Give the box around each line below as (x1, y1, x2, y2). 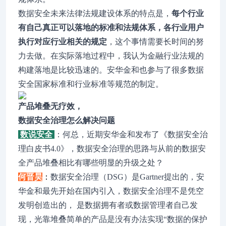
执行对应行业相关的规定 (18, 37, 107, 46)
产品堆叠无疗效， (18, 102, 83, 110)
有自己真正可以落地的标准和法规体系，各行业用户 (18, 23, 204, 32)
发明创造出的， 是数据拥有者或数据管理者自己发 (18, 201, 198, 209)
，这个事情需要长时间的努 (107, 37, 204, 46)
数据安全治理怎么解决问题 (18, 116, 115, 125)
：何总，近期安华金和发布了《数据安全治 (54, 130, 208, 139)
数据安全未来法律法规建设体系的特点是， (18, 9, 172, 18)
